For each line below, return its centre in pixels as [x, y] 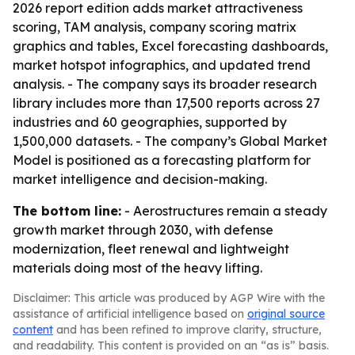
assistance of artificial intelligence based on [130, 314]
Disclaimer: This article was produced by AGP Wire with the [169, 298]
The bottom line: [67, 211]
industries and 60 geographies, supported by [150, 122]
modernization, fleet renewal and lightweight [151, 249]
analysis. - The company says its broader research [165, 84]
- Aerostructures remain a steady [224, 211]
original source [286, 314]
